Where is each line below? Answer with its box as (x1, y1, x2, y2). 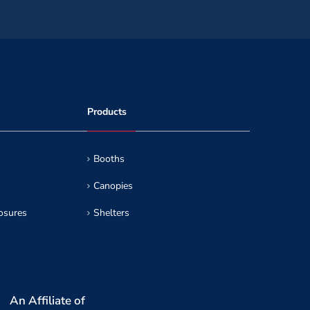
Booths (93, 152, 125, 165)
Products (87, 105, 127, 118)
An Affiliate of (10, 293, 85, 309)
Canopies (93, 179, 133, 192)
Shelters (93, 206, 129, 219)
